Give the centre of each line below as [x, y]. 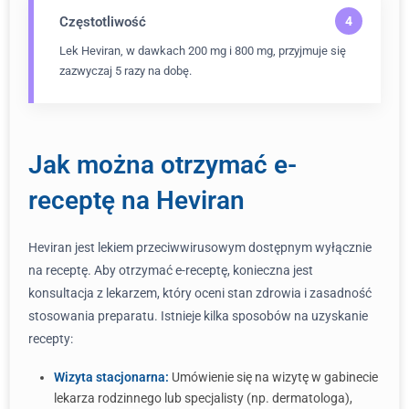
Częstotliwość [103, 22]
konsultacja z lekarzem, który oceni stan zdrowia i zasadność [200, 293]
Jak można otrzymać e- [163, 165]
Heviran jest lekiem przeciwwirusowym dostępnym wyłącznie [200, 247]
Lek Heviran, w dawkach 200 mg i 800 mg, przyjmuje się [203, 51]
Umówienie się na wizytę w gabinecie [273, 377]
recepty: [51, 339]
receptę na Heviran [136, 200]
